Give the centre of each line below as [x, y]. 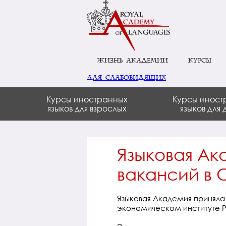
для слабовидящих [126, 78]
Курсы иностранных [87, 99]
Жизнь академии [132, 61]
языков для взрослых [87, 108]
